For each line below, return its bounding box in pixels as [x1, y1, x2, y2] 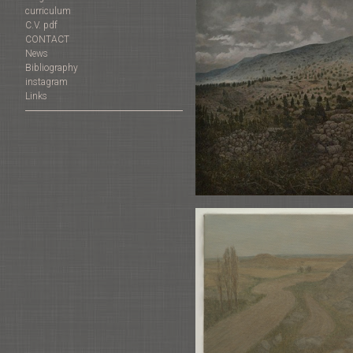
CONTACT [25, 34, 69, 46]
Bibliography [25, 62, 78, 74]
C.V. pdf [25, 20, 58, 32]
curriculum [25, 6, 71, 17]
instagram [25, 76, 68, 88]
